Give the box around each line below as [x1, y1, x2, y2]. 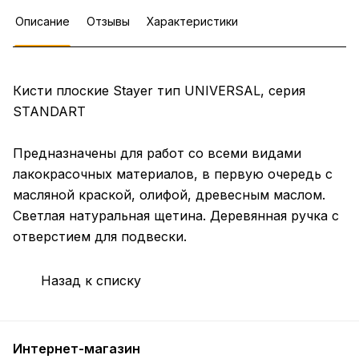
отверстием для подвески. [13, 228, 187, 245]
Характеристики [147, 14, 238, 29]
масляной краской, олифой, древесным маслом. [13, 187, 325, 204]
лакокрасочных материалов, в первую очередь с [13, 166, 333, 183]
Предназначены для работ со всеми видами [13, 145, 301, 162]
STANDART [13, 103, 86, 120]
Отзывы [87, 14, 130, 29]
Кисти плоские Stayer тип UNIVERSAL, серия [13, 83, 305, 99]
